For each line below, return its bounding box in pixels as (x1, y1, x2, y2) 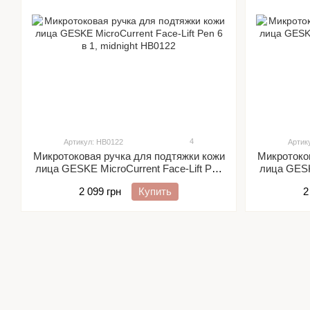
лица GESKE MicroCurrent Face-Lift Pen (35, 163, 223, 174)
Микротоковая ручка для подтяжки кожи (33, 150, 225, 162)
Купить (138, 185, 172, 197)
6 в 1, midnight (95, 175, 162, 187)
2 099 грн (79, 185, 121, 197)
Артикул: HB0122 (64, 138, 123, 146)
